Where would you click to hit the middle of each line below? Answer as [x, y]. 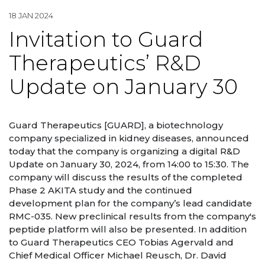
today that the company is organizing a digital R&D [125, 151]
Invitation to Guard [106, 40]
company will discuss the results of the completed [126, 177]
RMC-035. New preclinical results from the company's [132, 216]
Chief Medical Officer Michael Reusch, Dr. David [118, 255]
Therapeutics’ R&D [105, 63]
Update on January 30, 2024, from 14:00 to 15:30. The [129, 164]
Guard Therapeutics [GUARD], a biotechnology [116, 125]
